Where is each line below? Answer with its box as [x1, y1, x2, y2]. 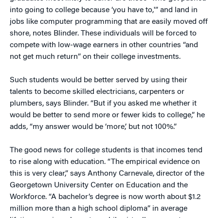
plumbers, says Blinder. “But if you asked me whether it [10, 100, 197, 108]
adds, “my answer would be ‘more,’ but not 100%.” [10, 123, 177, 131]
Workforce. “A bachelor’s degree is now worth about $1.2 [10, 193, 200, 201]
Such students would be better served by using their [10, 76, 187, 84]
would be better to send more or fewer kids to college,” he [10, 111, 205, 119]
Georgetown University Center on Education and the [10, 182, 188, 189]
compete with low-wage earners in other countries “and [10, 41, 198, 49]
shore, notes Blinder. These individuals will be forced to [10, 30, 197, 37]
